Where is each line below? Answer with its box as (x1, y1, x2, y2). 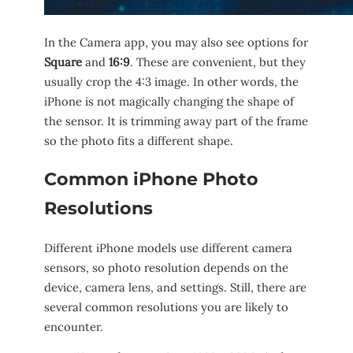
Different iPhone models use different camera (44, 240, 292, 255)
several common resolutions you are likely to (44, 299, 288, 314)
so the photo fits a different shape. (44, 132, 233, 148)
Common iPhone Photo (44, 169, 258, 191)
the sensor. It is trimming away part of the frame (44, 113, 308, 128)
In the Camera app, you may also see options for (44, 34, 308, 50)
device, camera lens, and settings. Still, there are (44, 279, 307, 295)
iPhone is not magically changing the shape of (44, 93, 294, 109)
